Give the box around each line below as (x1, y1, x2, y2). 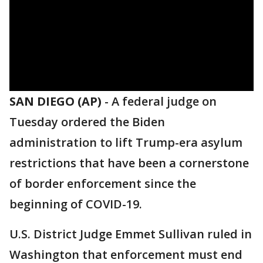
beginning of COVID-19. (9, 196, 142, 212)
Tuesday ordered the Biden (9, 114, 165, 130)
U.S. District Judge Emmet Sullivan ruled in (9, 226, 252, 242)
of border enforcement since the (9, 176, 196, 191)
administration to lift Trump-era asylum (9, 134, 242, 150)
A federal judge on (112, 93, 217, 109)
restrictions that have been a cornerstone (9, 155, 249, 171)
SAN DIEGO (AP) (9, 93, 102, 109)
